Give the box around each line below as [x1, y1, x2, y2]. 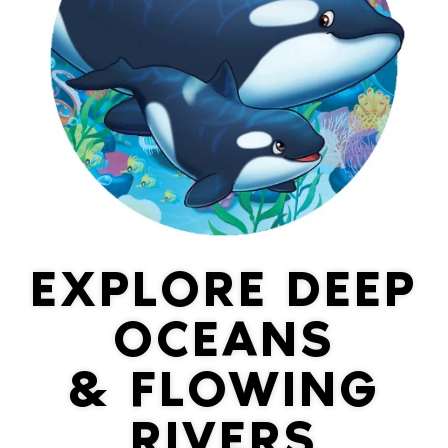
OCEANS [113, 309, 335, 369]
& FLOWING [68, 359, 380, 419]
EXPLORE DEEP [30, 259, 418, 319]
